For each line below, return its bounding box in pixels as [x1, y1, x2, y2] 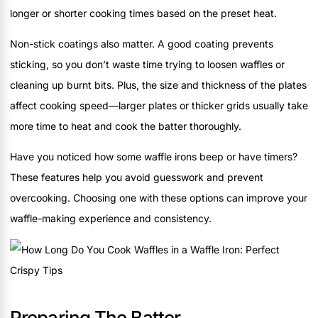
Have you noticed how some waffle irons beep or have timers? [10, 150, 297, 163]
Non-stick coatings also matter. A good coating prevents [10, 37, 273, 50]
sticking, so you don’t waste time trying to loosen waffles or [10, 57, 285, 70]
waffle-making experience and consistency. [10, 212, 212, 225]
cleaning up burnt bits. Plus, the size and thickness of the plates [10, 78, 307, 91]
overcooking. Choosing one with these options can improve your [10, 192, 307, 204]
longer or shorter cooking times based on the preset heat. [10, 6, 277, 19]
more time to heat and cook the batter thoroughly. [10, 119, 241, 132]
